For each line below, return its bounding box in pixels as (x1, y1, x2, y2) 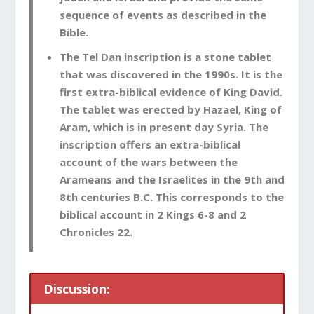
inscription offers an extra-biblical (59, 137, 240, 152)
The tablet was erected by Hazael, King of (59, 102, 282, 117)
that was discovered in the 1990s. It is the (59, 67, 282, 82)
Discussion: (43, 280, 110, 298)
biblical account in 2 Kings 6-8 (59, 207, 214, 222)
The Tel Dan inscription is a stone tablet (59, 50, 271, 64)
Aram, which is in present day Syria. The (59, 120, 268, 135)
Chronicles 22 (59, 225, 130, 240)
